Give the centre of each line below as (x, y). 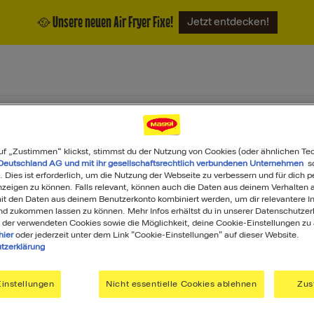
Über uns (131, 118)
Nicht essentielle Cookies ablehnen (182, 284)
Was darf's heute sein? (157, 263)
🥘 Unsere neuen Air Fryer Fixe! (105, 22)
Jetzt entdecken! (228, 22)
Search (176, 305)
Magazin (68, 118)
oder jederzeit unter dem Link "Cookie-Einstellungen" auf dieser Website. (156, 234)
